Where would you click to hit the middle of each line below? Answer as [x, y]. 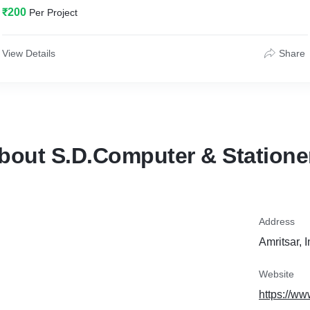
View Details [29, 53]
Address [277, 221]
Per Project [53, 12]
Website [276, 274]
